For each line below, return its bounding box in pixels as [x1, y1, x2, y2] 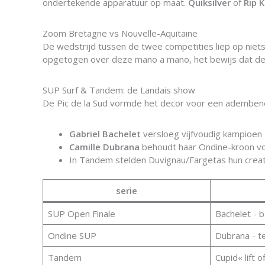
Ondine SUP [47, 230, 96, 241]
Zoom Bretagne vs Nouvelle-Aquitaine [43, 27, 198, 39]
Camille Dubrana [69, 140, 140, 153]
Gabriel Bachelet [69, 127, 141, 140]
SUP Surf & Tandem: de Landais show [43, 83, 195, 96]
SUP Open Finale [47, 208, 115, 219]
